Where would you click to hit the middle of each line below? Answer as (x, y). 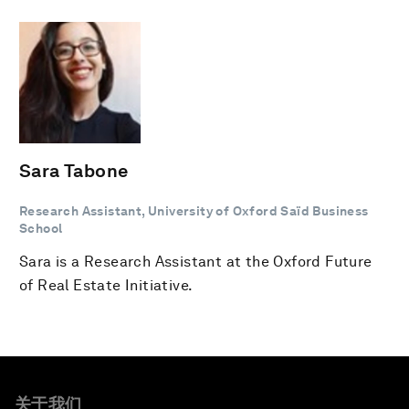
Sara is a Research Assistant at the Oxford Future (196, 262)
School (41, 228)
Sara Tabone (74, 171)
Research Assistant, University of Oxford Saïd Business (194, 211)
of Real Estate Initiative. (106, 285)
